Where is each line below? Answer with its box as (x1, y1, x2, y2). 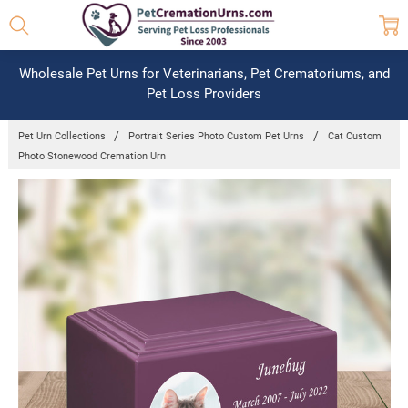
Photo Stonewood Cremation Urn (17, 150, 166, 162)
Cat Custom (328, 130, 382, 142)
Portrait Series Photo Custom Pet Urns (128, 130, 305, 142)
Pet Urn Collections (17, 130, 106, 142)
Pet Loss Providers (147, 86, 261, 102)
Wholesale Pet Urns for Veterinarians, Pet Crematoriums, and (18, 66, 390, 82)
